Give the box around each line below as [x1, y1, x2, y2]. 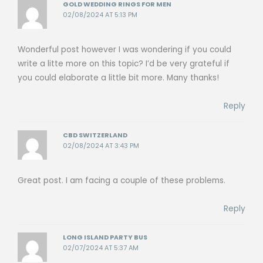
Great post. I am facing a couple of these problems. [18, 174, 225, 186]
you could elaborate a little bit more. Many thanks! [18, 72, 219, 84]
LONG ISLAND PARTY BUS [63, 233, 148, 242]
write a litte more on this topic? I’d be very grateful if [18, 58, 230, 70]
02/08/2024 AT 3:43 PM [63, 141, 140, 150]
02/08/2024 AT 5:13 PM [63, 11, 138, 20]
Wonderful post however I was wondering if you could [18, 44, 231, 56]
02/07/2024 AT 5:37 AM [63, 244, 139, 253]
